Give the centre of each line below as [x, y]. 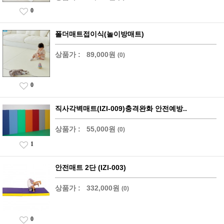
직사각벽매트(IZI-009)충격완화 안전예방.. [121, 108]
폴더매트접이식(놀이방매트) [99, 34]
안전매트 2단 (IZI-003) [90, 167]
